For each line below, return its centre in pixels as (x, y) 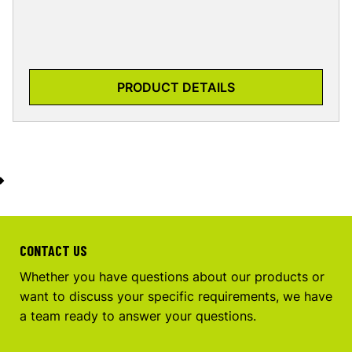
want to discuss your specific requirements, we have (176, 297)
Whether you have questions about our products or (172, 277)
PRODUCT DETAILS (176, 87)
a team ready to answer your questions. (138, 316)
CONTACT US (53, 251)
